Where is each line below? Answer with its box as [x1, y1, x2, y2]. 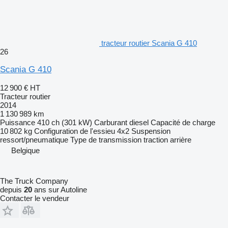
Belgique [11, 146, 40, 155]
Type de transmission [70, 135, 141, 144]
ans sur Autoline [32, 185, 87, 194]
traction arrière [144, 135, 191, 144]
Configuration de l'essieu [34, 126, 115, 135]
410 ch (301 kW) [37, 118, 92, 127]
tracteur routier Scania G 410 [101, 38, 197, 47]
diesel [129, 118, 149, 127]
